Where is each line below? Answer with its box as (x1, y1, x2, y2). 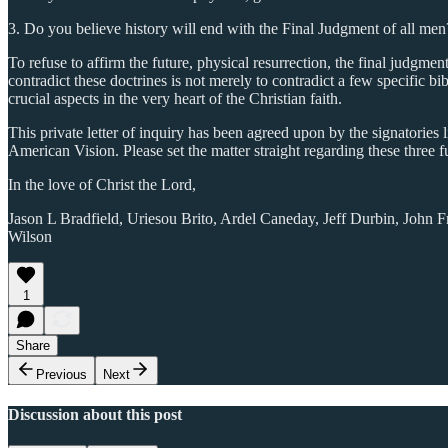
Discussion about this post (8, 406, 182, 424)
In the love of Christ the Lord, (8, 175, 196, 193)
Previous (36, 366, 87, 382)
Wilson (8, 227, 52, 245)
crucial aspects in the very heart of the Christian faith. (8, 89, 342, 107)
